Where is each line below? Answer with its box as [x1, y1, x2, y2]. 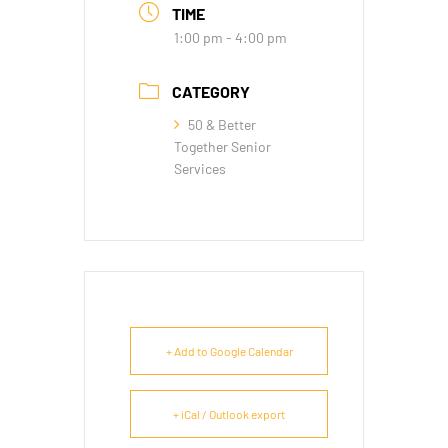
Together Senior [174, 138, 271, 156]
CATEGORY [172, 82, 250, 102]
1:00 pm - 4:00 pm [174, 28, 287, 46]
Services [174, 160, 226, 178]
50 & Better [188, 116, 256, 134]
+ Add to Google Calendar [165, 344, 293, 359]
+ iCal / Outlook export [173, 407, 285, 422]
